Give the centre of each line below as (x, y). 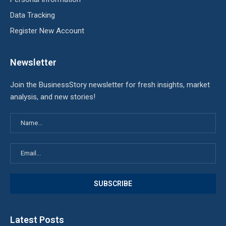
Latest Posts (37, 219)
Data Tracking (33, 15)
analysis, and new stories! (53, 97)
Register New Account (47, 31)
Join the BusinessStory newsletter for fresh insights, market (110, 84)
